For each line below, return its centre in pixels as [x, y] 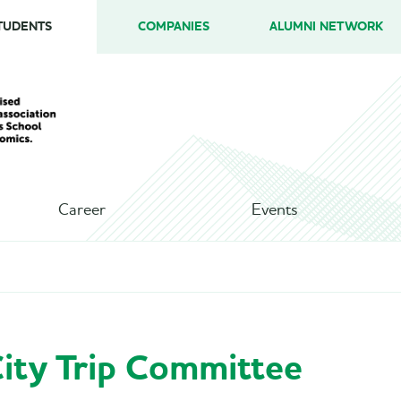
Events [275, 210]
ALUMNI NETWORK [327, 26]
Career [81, 210]
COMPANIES [173, 26]
